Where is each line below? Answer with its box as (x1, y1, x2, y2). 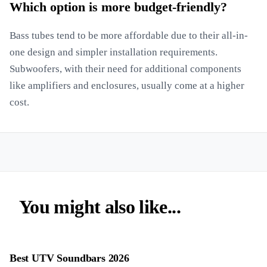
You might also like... (19, 196, 181, 218)
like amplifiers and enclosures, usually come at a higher (10, 80, 244, 91)
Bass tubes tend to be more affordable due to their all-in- (10, 30, 248, 41)
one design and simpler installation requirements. (10, 46, 218, 58)
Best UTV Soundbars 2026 (10, 252, 129, 264)
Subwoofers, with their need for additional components (10, 63, 241, 74)
